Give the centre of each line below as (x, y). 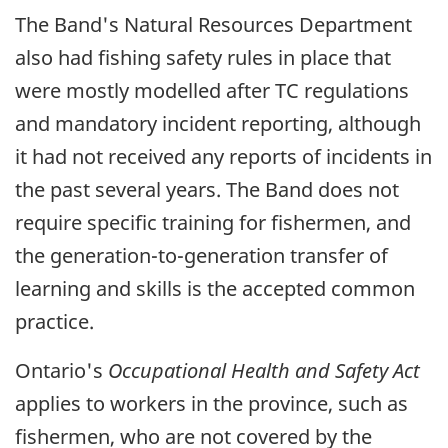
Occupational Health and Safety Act (264, 370)
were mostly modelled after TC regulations (212, 90)
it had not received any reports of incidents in (223, 156)
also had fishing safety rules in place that (203, 57)
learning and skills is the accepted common (215, 288)
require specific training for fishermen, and (213, 222)
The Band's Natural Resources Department (213, 24)
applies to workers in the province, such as (211, 403)
